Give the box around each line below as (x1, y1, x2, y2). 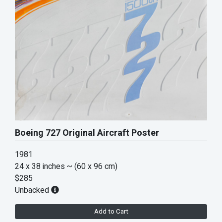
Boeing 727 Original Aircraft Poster (15, 126, 159, 140)
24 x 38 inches (15, 161, 65, 172)
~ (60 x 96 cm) (67, 161, 117, 172)
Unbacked (15, 184, 51, 196)
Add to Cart (94, 207, 128, 217)
